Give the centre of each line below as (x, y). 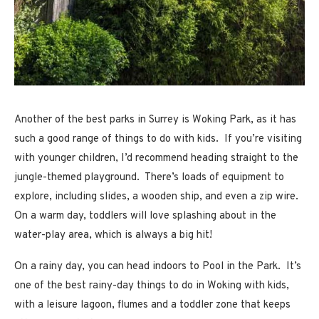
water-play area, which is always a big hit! (113, 235)
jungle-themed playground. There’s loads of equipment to (149, 177)
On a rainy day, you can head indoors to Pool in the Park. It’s (158, 266)
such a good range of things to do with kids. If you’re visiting (158, 139)
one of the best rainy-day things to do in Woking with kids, (152, 286)
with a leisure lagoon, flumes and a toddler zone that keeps (152, 305)
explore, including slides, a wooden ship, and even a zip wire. (158, 197)
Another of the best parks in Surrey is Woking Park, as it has (155, 120)
